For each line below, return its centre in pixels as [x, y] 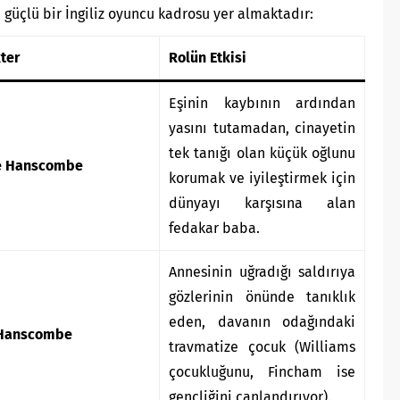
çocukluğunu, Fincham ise [262, 372]
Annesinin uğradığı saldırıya [262, 272]
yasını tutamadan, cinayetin [262, 129]
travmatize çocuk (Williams [262, 347]
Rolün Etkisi [208, 58]
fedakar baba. [214, 229]
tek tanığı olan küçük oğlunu [262, 154]
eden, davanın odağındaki [262, 322]
